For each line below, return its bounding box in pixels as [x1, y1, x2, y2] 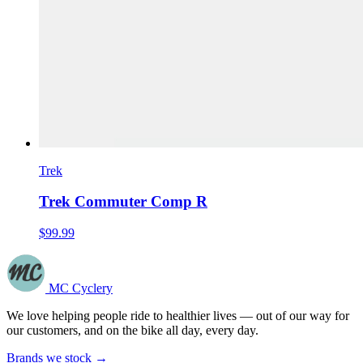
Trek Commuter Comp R [39, 193, 207, 211]
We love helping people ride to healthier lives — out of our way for [6, 308, 349, 322]
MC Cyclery [49, 280, 113, 295]
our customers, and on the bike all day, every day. [6, 322, 258, 337]
